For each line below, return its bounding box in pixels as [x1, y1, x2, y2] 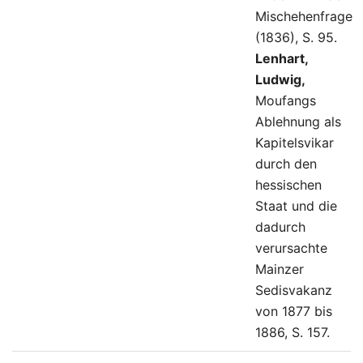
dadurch [255, 219, 305, 236]
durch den [255, 156, 317, 173]
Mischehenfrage [255, 8, 352, 25]
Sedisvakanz [255, 282, 332, 299]
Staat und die [255, 198, 337, 215]
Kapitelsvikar [255, 135, 334, 152]
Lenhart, [255, 50, 308, 67]
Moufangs [255, 92, 316, 109]
